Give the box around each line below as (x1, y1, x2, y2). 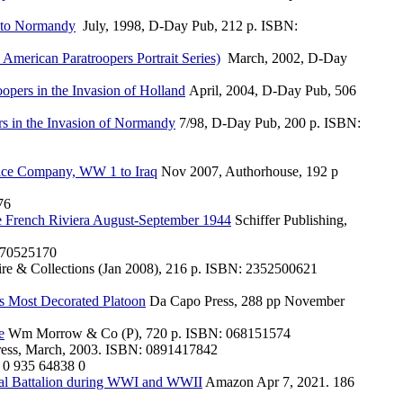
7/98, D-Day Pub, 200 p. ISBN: (175, 115, 361, 130)
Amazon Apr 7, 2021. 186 (202, 374, 354, 390)
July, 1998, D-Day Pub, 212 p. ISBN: (76, 18, 298, 33)
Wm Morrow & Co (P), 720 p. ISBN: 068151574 (4, 326, 291, 341)
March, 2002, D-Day (220, 50, 347, 66)
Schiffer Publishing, (231, 212, 347, 228)
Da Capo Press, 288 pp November (146, 293, 345, 309)
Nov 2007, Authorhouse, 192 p (157, 164, 338, 179)
